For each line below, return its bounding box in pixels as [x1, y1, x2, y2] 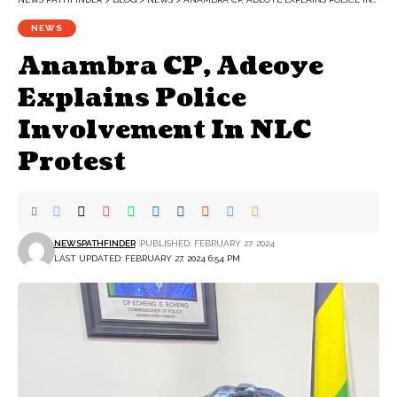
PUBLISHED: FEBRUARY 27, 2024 [139, 237, 275, 248]
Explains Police [18, 80, 246, 116]
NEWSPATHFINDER [53, 237, 136, 248]
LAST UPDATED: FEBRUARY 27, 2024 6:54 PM [53, 253, 240, 263]
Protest [18, 144, 131, 180]
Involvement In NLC [18, 112, 311, 148]
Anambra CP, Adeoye [18, 48, 323, 84]
